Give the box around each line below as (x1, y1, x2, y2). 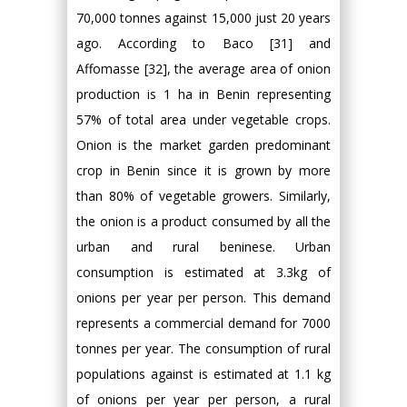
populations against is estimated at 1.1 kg (76, 365, 331, 383)
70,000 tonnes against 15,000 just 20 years (76, 9, 331, 27)
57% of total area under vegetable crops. (76, 111, 331, 129)
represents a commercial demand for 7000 (76, 314, 331, 333)
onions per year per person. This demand (76, 289, 331, 307)
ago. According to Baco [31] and (76, 35, 331, 53)
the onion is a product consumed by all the (76, 213, 331, 231)
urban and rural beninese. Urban (76, 238, 331, 256)
